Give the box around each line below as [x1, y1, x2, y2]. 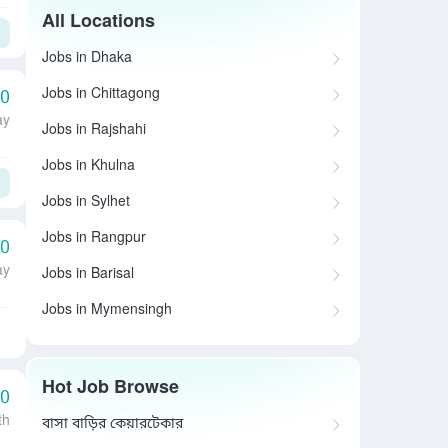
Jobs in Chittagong [42, 85, 160, 104]
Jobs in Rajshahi [42, 121, 146, 140]
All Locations [42, 10, 155, 34]
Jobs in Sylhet [42, 193, 130, 212]
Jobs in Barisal [42, 265, 134, 284]
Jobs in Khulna [42, 157, 135, 176]
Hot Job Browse [42, 376, 179, 400]
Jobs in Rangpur [42, 229, 146, 248]
